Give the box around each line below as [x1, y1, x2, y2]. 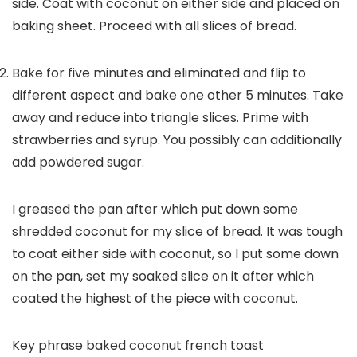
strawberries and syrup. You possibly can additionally [12, 131, 342, 149]
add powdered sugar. [12, 153, 144, 171]
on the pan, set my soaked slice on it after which [12, 267, 314, 285]
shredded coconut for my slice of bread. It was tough [12, 222, 343, 241]
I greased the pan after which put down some [12, 200, 298, 218]
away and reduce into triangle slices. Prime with [12, 108, 308, 127]
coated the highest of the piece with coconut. [12, 289, 298, 308]
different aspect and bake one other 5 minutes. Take [12, 86, 343, 104]
